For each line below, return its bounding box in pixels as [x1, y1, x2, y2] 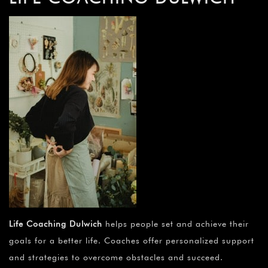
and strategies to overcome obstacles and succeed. [9, 252, 223, 263]
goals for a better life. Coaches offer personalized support [9, 236, 254, 246]
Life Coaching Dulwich [9, 219, 102, 229]
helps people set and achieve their [102, 219, 249, 229]
